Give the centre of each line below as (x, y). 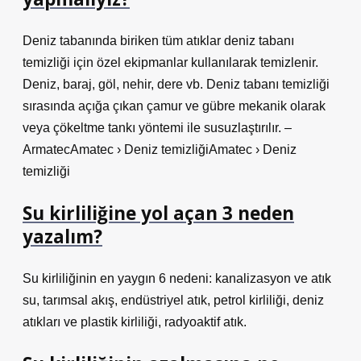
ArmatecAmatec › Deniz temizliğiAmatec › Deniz (160, 149)
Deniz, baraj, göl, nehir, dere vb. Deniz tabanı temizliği (176, 84)
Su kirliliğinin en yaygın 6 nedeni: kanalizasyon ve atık (177, 278)
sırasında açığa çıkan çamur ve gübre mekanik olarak (174, 106)
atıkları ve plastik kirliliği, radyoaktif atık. (135, 322)
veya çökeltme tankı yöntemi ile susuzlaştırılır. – (157, 128)
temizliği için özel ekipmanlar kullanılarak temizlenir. (170, 62)
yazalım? (62, 237)
